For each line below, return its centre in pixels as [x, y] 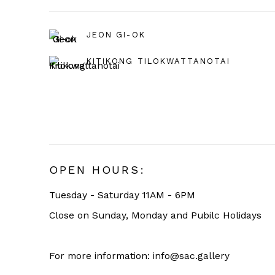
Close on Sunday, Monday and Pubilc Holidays [155, 216]
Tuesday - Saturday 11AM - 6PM [122, 196]
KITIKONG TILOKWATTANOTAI [159, 61]
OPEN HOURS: [98, 170]
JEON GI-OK [116, 34]
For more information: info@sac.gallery [139, 256]
